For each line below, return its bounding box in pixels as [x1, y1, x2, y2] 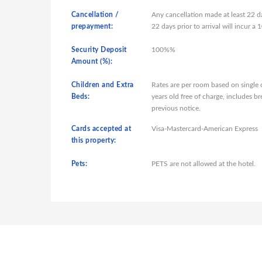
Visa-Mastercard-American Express [151, 125, 258, 132]
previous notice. [151, 105, 201, 112]
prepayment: [71, 23, 113, 30]
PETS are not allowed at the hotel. [151, 160, 256, 167]
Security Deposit [71, 46, 127, 53]
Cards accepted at [71, 125, 132, 132]
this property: [71, 137, 116, 144]
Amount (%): [71, 58, 113, 65]
